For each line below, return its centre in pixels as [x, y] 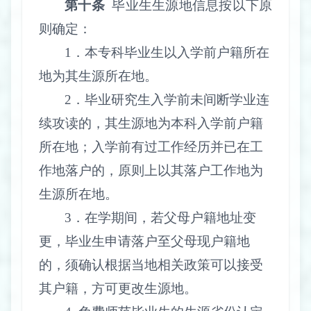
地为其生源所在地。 [98, 76]
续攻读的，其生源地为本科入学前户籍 [151, 123]
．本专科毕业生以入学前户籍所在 [170, 52]
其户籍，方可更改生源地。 [118, 288]
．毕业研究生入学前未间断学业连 [170, 99]
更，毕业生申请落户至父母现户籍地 [144, 241]
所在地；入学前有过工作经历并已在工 [151, 146]
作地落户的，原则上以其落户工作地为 [151, 170]
